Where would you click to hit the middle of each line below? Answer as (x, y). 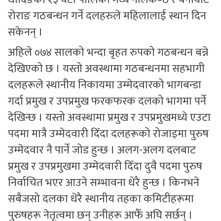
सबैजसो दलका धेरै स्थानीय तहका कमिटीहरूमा (101, 199)
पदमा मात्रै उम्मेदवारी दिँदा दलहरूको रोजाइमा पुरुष (108, 134)
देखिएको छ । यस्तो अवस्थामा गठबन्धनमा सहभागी (106, 69)
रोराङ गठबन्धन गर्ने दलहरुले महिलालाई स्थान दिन (107, 16)
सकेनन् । (25, 32)
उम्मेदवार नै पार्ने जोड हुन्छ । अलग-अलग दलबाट (102, 150)
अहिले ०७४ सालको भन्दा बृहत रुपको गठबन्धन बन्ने (108, 53)
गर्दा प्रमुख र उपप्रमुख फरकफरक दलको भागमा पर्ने (107, 101)
